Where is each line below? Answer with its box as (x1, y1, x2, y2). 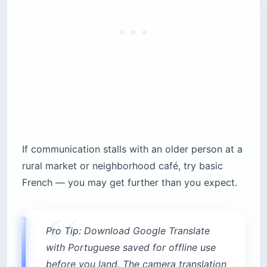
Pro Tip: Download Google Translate (46, 225, 210, 237)
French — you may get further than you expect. (22, 176, 237, 189)
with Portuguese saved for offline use (46, 241, 216, 254)
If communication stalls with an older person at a (22, 143, 243, 156)
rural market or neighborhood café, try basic (22, 160, 223, 172)
